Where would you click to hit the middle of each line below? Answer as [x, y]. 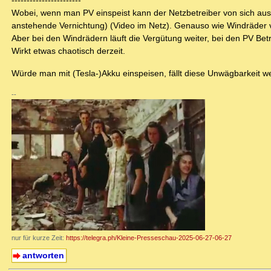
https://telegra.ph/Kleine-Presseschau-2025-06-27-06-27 [149, 238]
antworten [43, 256]
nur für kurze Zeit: [39, 238]
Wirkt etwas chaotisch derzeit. [68, 51]
